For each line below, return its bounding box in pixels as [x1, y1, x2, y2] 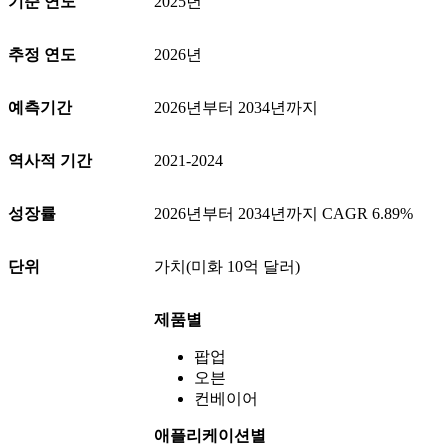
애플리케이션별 [154, 427, 266, 445]
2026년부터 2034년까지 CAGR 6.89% [154, 205, 413, 223]
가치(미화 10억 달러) [154, 258, 300, 276]
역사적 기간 [8, 152, 92, 170]
